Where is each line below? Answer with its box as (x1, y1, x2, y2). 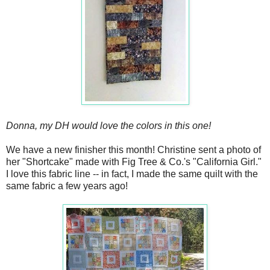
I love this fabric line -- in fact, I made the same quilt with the (6, 169, 258, 180)
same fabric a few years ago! (6, 181, 128, 192)
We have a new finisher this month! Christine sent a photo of (6, 145, 261, 155)
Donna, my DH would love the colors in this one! (6, 121, 211, 131)
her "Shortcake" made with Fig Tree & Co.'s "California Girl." (6, 157, 262, 168)
